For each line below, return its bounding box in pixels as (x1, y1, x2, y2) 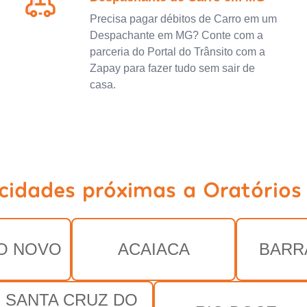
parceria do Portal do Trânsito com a (89, 45, 265, 58)
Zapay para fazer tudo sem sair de (89, 62, 255, 74)
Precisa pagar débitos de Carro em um (89, 12, 277, 25)
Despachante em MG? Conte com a (89, 29, 263, 41)
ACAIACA (117, 239, 190, 258)
